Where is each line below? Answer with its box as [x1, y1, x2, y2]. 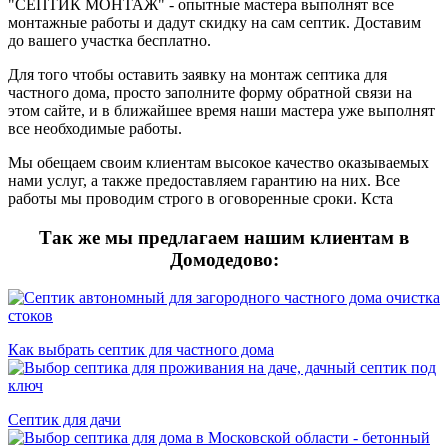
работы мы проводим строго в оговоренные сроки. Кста [8, 189, 393, 207]
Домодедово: [169, 248, 279, 270]
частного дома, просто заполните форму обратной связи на [8, 83, 412, 101]
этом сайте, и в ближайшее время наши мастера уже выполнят [8, 101, 435, 119]
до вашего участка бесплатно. [8, 31, 211, 49]
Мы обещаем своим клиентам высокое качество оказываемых [8, 153, 429, 171]
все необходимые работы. [8, 119, 182, 137]
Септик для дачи [8, 411, 121, 429]
